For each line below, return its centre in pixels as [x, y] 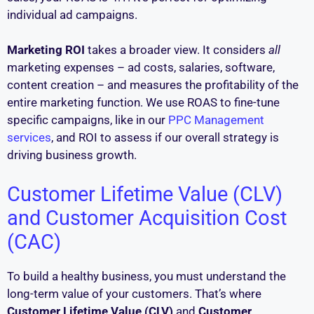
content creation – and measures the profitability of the [153, 85]
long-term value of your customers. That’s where [134, 293]
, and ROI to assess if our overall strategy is [165, 138]
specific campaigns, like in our [88, 120]
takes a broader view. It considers [177, 50]
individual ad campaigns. [72, 14]
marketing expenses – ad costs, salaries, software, [141, 68]
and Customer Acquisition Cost [147, 218]
